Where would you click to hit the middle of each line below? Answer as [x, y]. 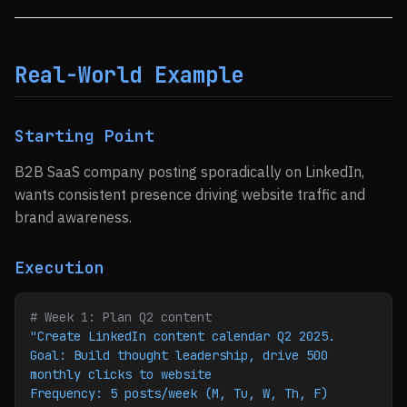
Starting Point [84, 136]
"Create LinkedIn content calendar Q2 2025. [183, 336]
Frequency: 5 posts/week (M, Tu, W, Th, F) [179, 393]
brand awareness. [73, 217]
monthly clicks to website [121, 374]
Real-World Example [129, 75]
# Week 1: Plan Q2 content [121, 317]
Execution [60, 268]
